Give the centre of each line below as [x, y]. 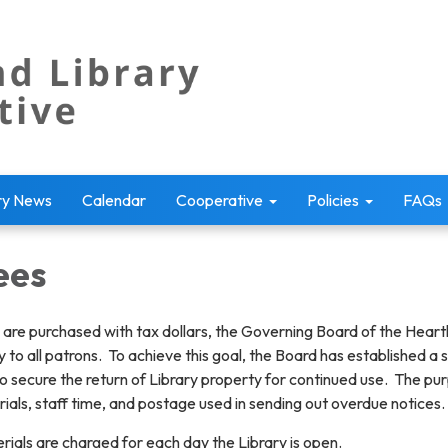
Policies [333, 200]
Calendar [114, 200]
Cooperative [219, 200]
